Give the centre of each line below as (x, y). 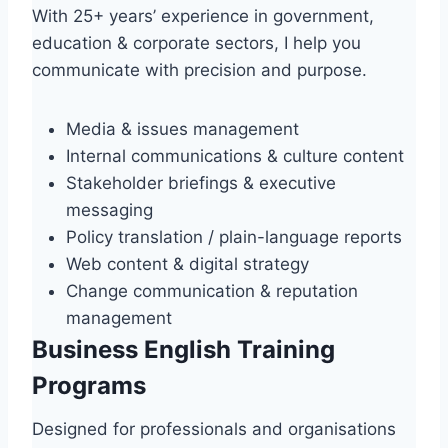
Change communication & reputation (212, 291)
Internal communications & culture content (235, 156)
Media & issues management (182, 129)
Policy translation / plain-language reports (234, 237)
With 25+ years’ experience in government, (203, 16)
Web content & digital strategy (187, 264)
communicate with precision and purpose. (199, 70)
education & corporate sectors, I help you (196, 43)
